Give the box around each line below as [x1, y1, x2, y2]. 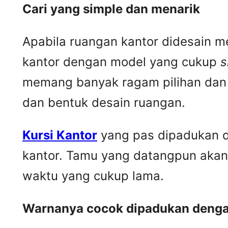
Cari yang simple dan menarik [22, 2, 200, 17]
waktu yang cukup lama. [22, 168, 164, 184]
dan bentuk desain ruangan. [22, 95, 185, 110]
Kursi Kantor [22, 128, 97, 143]
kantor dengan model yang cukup [22, 54, 220, 70]
